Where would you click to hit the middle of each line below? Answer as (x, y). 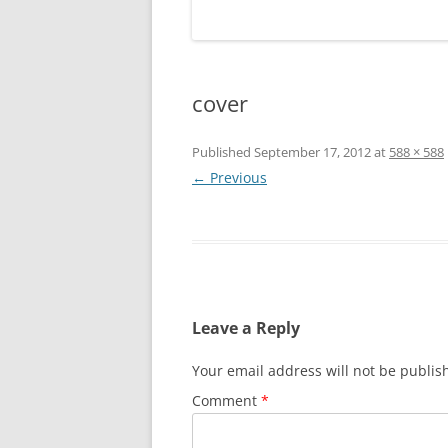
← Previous (229, 177)
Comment (226, 400)
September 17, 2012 (312, 152)
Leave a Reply (246, 328)
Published (223, 152)
